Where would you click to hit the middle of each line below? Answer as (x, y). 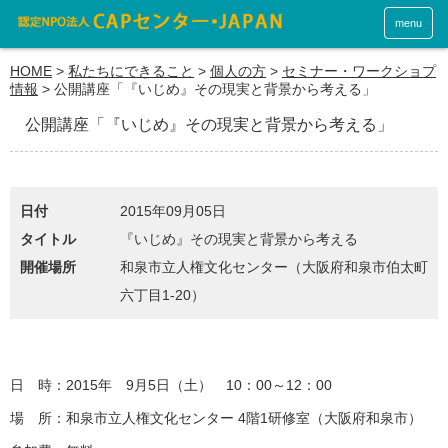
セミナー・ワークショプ (359, 71)
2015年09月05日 (173, 211)
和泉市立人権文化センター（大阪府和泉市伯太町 (274, 267)
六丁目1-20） (162, 295)
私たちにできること (131, 71)
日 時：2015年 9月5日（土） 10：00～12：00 (171, 385)
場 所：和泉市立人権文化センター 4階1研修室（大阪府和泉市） (216, 418)
